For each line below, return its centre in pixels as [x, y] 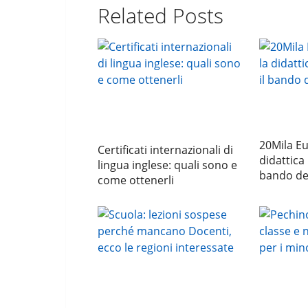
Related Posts [161, 15]
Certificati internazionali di [165, 150]
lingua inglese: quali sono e [167, 165]
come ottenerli [136, 180]
